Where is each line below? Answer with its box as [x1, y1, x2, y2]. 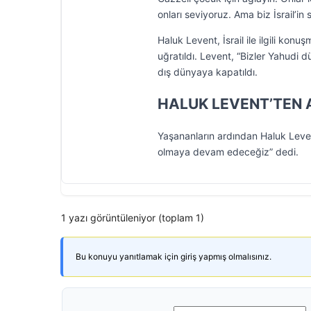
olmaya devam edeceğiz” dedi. [158, 146, 299, 158]
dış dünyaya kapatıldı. [158, 66, 258, 78]
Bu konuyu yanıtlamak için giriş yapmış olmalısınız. [76, 251, 271, 262]
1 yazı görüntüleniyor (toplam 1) [61, 212, 204, 224]
